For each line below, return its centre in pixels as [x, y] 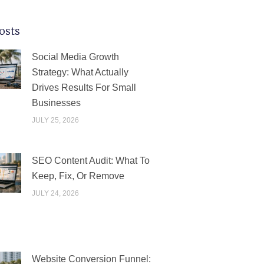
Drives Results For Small [84, 88]
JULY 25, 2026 [55, 121]
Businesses [56, 103]
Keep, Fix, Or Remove [78, 176]
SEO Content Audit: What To [90, 161]
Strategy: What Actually [80, 72]
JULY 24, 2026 [55, 194]
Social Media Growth [75, 57]
